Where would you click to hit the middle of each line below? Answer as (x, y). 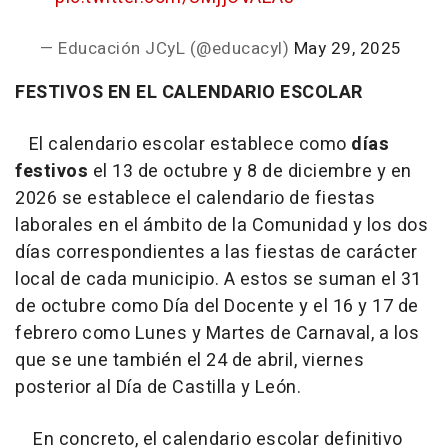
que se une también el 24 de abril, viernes (189, 361)
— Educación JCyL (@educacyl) (167, 49)
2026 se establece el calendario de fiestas (195, 199)
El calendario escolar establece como (183, 145)
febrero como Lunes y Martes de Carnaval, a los (217, 334)
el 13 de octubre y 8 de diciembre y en (250, 172)
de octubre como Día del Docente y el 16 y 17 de (217, 307)
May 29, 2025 (347, 49)
